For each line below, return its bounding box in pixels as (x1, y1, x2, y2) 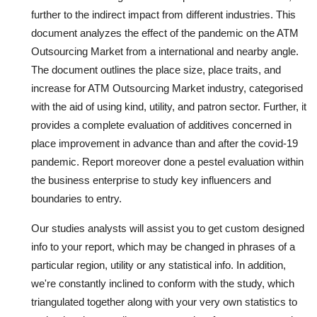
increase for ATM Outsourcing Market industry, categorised (31, 81, 303, 94)
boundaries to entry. (31, 192, 122, 204)
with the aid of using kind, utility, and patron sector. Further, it (31, 100, 306, 113)
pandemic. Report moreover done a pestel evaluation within (31, 155, 304, 168)
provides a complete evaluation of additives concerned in (31, 118, 292, 131)
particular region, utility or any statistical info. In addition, (31, 258, 286, 271)
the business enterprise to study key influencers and (31, 173, 271, 186)
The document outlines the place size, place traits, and (31, 63, 281, 76)
